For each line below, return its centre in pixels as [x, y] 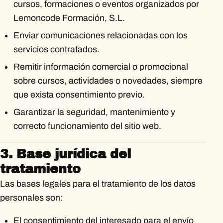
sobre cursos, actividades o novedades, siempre [108, 81]
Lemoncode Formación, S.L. [69, 18]
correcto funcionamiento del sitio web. [87, 126]
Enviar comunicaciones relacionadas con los [100, 36]
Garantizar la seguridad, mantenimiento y [94, 112]
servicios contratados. [56, 50]
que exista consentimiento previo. [79, 95]
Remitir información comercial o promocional [101, 67]
